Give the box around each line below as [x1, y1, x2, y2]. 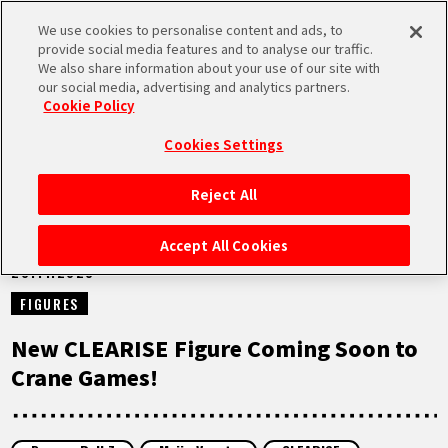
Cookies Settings [164, 135, 284, 154]
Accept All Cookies [159, 236, 289, 255]
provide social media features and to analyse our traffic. [38, 39, 374, 58]
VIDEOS [65, 383, 136, 420]
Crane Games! [11, 361, 159, 392]
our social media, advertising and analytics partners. [38, 77, 351, 96]
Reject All [190, 185, 258, 204]
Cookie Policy [43, 96, 135, 115]
